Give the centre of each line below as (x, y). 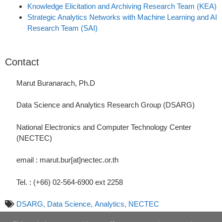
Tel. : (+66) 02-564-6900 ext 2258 (69, 182)
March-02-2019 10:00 (40, 215)
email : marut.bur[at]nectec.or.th (67, 160)
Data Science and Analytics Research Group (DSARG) (105, 105)
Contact (22, 62)
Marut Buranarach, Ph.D (55, 83)
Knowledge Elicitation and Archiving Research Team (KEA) (122, 6)
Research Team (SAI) (62, 28)
